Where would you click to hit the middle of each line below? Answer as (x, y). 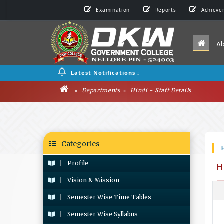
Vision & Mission (93, 180)
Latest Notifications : (105, 73)
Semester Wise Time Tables (109, 197)
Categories (80, 144)
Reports (166, 10)
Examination (113, 10)
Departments (100, 90)
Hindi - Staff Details (160, 90)
